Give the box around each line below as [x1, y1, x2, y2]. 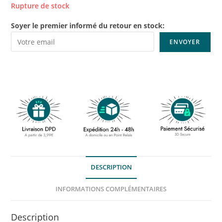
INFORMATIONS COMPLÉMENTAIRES [55, 184, 166, 193]
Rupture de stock [11, 1, 70, 11]
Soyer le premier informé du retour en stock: [11, 21, 165, 31]
